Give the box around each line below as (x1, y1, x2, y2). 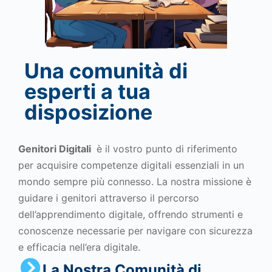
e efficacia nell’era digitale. (18, 241, 140, 253)
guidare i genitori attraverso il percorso (18, 192, 199, 204)
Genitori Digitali (18, 143, 93, 155)
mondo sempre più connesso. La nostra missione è (18, 175, 251, 188)
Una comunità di (24, 58, 188, 83)
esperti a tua (24, 79, 151, 104)
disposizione (24, 100, 152, 124)
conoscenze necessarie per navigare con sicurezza (18, 225, 253, 237)
